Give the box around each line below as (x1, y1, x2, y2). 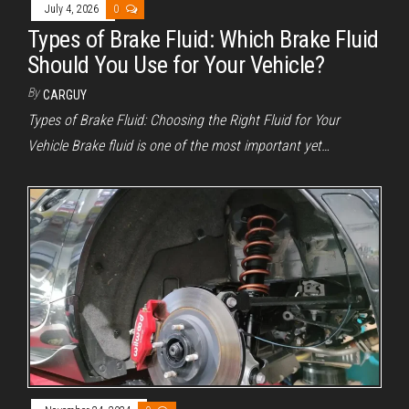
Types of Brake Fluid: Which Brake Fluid (27, 25, 379, 53)
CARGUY (43, 87, 87, 102)
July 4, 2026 (45, 2, 101, 16)
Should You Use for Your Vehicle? (27, 50, 325, 79)
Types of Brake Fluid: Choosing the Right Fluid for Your (27, 110, 340, 129)
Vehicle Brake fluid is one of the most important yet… (27, 136, 330, 154)
